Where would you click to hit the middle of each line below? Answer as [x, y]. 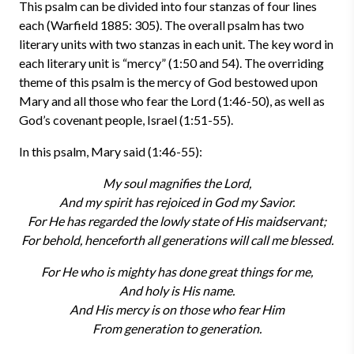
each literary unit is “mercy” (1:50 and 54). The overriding [171, 63]
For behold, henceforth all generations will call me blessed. [177, 240]
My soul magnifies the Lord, [177, 183]
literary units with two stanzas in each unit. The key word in [176, 44]
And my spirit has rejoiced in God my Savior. [177, 202]
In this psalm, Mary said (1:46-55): [111, 151]
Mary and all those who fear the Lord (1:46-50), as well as [172, 101]
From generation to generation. [177, 328]
